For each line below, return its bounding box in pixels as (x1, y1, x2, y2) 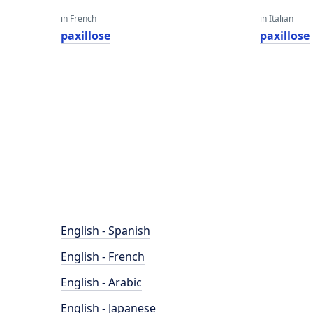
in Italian (260, 13, 294, 24)
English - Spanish (61, 223, 150, 238)
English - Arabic (61, 275, 142, 290)
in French (61, 13, 96, 24)
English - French (61, 249, 145, 264)
